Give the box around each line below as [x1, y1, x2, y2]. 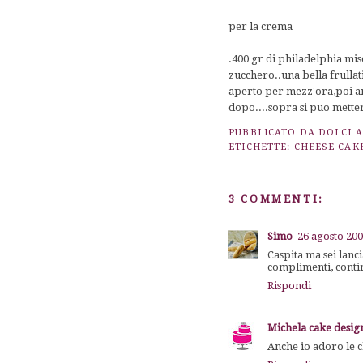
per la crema [228, 19, 293, 32]
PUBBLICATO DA [228, 126, 318, 137]
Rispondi [267, 279, 312, 292]
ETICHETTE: [228, 141, 294, 152]
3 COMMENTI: [228, 192, 324, 205]
